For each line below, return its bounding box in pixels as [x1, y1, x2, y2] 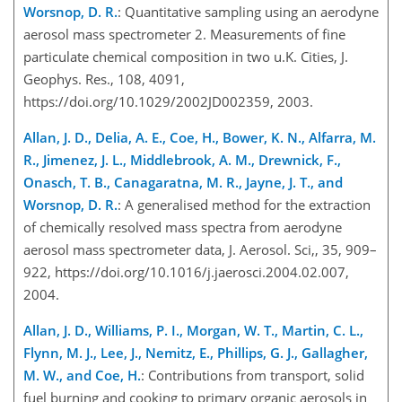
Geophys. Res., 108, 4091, [23, 70, 185, 88]
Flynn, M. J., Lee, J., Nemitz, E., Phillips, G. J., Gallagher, [23, 344, 368, 362]
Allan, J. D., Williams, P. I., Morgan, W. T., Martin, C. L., [23, 321, 363, 339]
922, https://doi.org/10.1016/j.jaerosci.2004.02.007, [23, 263, 349, 281]
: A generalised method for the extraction [118, 196, 371, 214]
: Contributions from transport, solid [141, 366, 364, 384]
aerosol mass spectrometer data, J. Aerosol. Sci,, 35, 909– [23, 240, 377, 258]
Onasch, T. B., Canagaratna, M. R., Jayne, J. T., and [23, 173, 343, 191]
